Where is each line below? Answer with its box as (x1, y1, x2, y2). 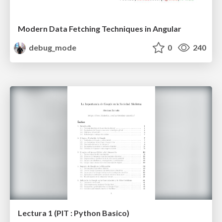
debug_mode (27, 42, 77, 52)
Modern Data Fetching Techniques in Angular (18, 23, 181, 33)
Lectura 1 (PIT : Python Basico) (18, 208, 129, 218)
